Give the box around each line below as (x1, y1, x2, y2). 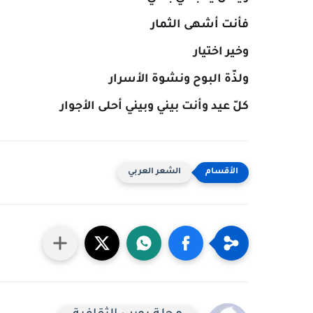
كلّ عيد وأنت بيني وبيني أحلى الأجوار (60, 101, 249, 113)
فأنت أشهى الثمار (151, 19, 249, 31)
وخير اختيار (194, 46, 249, 59)
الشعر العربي (128, 168, 181, 177)
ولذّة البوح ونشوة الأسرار (109, 73, 249, 86)
